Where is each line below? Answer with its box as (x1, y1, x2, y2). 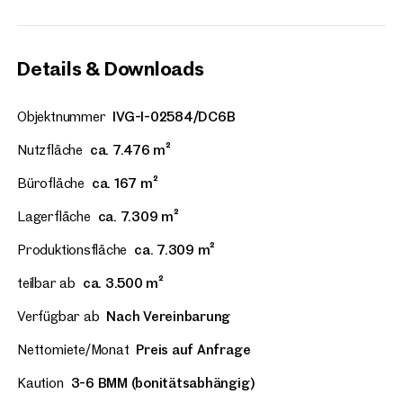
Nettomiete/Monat (17, 341, 130, 359)
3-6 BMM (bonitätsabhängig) (70, 374, 255, 392)
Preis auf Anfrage (136, 341, 251, 359)
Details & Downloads (17, 56, 204, 82)
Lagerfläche (17, 208, 91, 226)
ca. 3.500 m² (82, 274, 164, 292)
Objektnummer (17, 108, 106, 126)
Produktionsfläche (17, 241, 128, 259)
